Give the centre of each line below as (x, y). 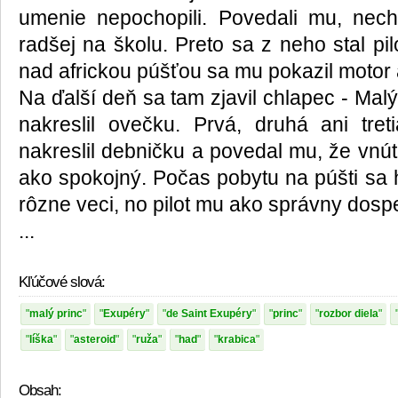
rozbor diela (349, 314)
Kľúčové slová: (62, 283)
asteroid (95, 340)
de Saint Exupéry (209, 314)
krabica (237, 340)
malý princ (56, 314)
